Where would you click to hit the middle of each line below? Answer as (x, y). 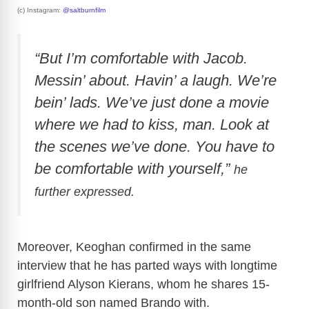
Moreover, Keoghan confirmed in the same (134, 247)
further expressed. (84, 191)
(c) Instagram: (40, 10)
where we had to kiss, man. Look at (152, 124)
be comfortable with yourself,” (134, 168)
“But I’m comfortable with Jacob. (141, 58)
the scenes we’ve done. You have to (154, 146)
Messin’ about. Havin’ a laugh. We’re (156, 80)
